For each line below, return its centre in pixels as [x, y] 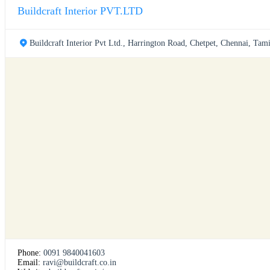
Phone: [30, 253]
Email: [30, 263]
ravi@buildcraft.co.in [80, 263]
